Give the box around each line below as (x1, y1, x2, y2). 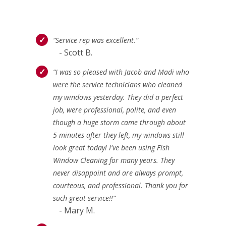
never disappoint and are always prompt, (53, 167, 183, 178)
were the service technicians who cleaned (53, 79, 182, 89)
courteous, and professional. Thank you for (53, 180, 188, 190)
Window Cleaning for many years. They (53, 155, 175, 165)
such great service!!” (53, 193, 116, 203)
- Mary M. (53, 204, 95, 216)
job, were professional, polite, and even (53, 104, 176, 115)
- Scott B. (53, 46, 92, 58)
